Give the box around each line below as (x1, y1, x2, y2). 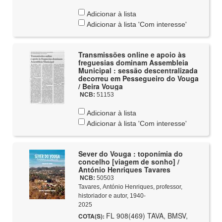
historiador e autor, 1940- (78, 192, 146, 199)
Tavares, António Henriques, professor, (78, 183, 182, 190)
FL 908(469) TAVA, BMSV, (106, 211, 188, 221)
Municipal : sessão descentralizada (78, 65, 198, 75)
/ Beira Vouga (78, 81, 123, 91)
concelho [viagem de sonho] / (78, 157, 179, 166)
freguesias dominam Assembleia (78, 57, 188, 67)
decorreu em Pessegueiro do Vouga (78, 73, 199, 83)
